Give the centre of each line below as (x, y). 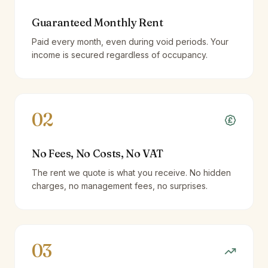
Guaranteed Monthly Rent (98, 22)
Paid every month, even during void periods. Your (130, 42)
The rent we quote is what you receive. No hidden (131, 173)
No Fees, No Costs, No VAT (98, 153)
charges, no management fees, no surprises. (120, 186)
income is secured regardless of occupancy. (120, 55)
